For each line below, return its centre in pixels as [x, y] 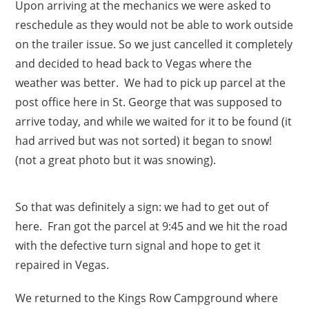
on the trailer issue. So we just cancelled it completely [154, 44]
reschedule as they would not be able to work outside [154, 24]
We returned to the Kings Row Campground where [147, 298]
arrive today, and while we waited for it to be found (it [154, 121]
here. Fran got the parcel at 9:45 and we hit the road [152, 226]
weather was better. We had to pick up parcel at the [151, 82]
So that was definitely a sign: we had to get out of [142, 207]
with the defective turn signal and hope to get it [138, 245]
